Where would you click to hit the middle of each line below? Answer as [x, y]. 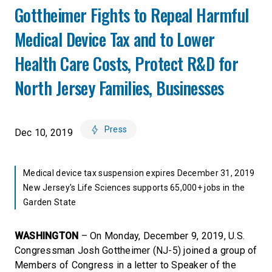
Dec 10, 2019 [44, 133]
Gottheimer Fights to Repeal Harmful [132, 15]
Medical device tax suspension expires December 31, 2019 [139, 173]
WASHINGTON [47, 236]
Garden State [50, 202]
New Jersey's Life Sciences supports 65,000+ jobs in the [134, 188]
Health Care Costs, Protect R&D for [126, 63]
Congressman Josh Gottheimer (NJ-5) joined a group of [136, 250]
